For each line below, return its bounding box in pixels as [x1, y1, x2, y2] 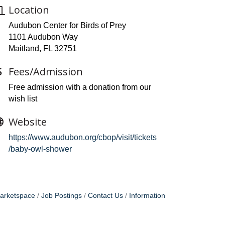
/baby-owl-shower [9, 145, 72, 154]
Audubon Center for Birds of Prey [9, 21, 126, 30]
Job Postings [41, 192, 82, 200]
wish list [9, 94, 37, 103]
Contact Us [88, 192, 123, 200]
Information [129, 192, 165, 200]
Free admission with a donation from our [9, 83, 151, 92]
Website [9, 115, 47, 129]
